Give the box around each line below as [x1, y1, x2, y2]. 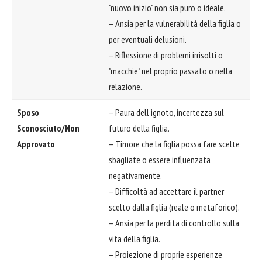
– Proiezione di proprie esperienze [109, 248, 222, 260]
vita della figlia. [109, 232, 160, 244]
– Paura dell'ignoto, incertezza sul [109, 106, 224, 118]
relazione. [109, 80, 142, 92]
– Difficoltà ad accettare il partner [109, 185, 224, 197]
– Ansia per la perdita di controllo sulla [109, 216, 239, 229]
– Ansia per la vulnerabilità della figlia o [109, 17, 241, 29]
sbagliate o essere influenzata [109, 153, 211, 166]
